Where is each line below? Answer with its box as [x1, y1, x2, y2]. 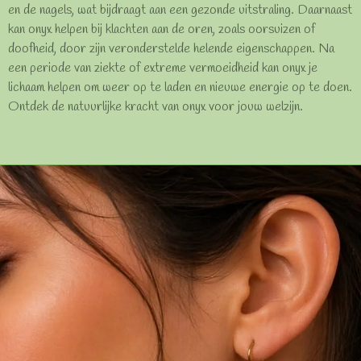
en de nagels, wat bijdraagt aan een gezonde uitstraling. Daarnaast [8, 2, 352, 20]
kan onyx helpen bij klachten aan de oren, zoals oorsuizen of [8, 21, 315, 39]
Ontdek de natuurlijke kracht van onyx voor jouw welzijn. [8, 98, 303, 117]
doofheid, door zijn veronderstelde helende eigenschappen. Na [8, 40, 334, 59]
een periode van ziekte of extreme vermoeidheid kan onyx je [8, 60, 317, 78]
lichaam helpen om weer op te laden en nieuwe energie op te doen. [8, 79, 352, 98]
